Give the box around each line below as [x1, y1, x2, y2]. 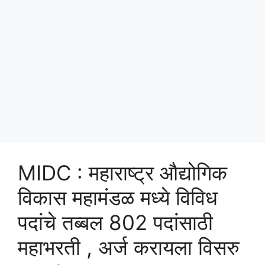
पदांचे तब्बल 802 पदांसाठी [18, 209, 213, 235]
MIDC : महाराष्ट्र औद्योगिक [18, 160, 227, 185]
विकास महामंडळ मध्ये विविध [18, 185, 218, 210]
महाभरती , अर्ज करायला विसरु [18, 234, 240, 260]
